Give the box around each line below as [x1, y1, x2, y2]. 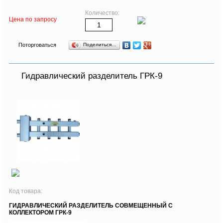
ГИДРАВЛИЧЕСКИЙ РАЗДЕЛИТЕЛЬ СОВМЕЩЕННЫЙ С [9, 202, 173, 209]
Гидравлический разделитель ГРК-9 [21, 71, 162, 81]
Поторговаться [18, 41, 56, 48]
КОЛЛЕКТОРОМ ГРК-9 [9, 209, 72, 216]
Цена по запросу [9, 15, 57, 23]
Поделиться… [83, 41, 116, 47]
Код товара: [9, 187, 44, 195]
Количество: [85, 9, 119, 16]
